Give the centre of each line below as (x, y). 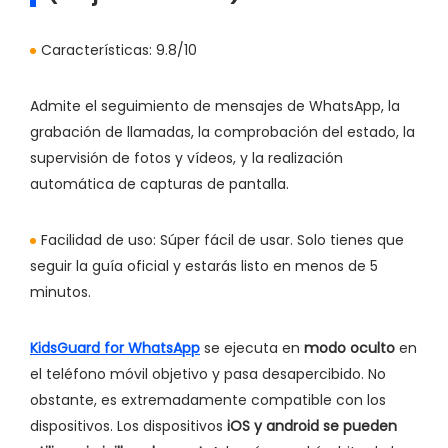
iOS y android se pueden (312, 425)
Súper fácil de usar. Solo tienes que (280, 239)
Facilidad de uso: (98, 239)
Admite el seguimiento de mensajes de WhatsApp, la (215, 105)
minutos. (60, 291)
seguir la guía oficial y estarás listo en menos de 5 (204, 265)
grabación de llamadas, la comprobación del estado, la (222, 131)
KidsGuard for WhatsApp (115, 347)
